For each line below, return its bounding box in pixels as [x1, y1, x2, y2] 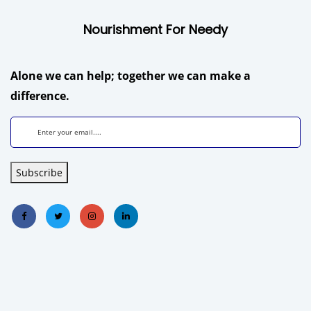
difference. [10, 87, 69, 103]
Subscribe [16, 165, 62, 179]
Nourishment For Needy [83, 20, 228, 38]
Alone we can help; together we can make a [10, 67, 251, 83]
